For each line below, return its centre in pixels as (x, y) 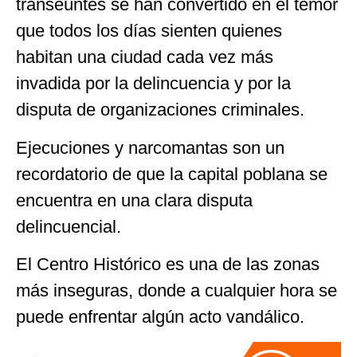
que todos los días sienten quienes (149, 31)
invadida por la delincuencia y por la (153, 84)
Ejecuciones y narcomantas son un (150, 147)
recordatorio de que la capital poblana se (172, 174)
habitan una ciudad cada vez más (145, 57)
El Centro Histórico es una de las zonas (168, 265)
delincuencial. (69, 226)
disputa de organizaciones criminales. (160, 110)
